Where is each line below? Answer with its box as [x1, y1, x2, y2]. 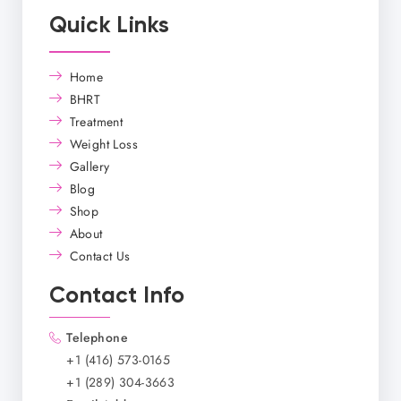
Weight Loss [69, 134, 138, 153]
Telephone [66, 328, 129, 347]
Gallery [69, 157, 110, 175]
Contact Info [49, 285, 185, 308]
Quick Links [49, 15, 170, 38]
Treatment [69, 112, 124, 131]
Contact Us [69, 246, 131, 265]
